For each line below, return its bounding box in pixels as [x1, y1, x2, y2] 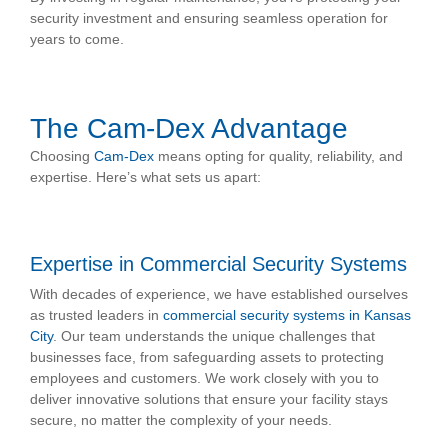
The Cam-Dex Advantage [30, 113, 348, 145]
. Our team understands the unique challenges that [53, 328, 375, 345]
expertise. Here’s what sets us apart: [30, 169, 261, 186]
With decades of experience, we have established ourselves [30, 286, 408, 303]
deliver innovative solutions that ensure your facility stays [30, 391, 388, 408]
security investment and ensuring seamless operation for [30, 10, 388, 27]
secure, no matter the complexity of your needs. [30, 412, 332, 429]
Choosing [30, 148, 94, 165]
